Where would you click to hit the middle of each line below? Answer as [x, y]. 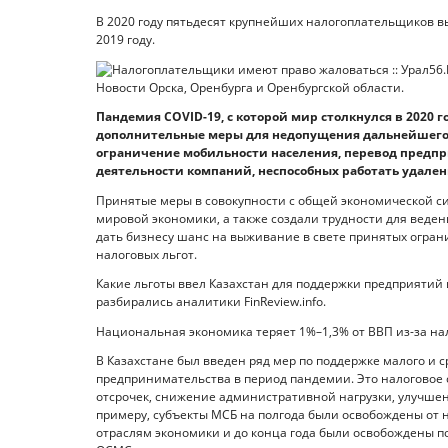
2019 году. [125, 40]
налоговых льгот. [146, 254]
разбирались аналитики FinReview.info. [211, 302]
